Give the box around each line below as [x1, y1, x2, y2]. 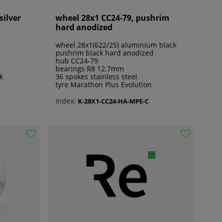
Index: [55, 96, 76, 106]
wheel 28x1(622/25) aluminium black [55, 40, 176, 50]
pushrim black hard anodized [55, 48, 154, 58]
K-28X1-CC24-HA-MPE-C [78, 96, 149, 106]
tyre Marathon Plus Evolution [55, 80, 152, 90]
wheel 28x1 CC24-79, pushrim [55, 12, 169, 24]
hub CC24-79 [55, 56, 98, 66]
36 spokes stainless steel [55, 72, 137, 82]
